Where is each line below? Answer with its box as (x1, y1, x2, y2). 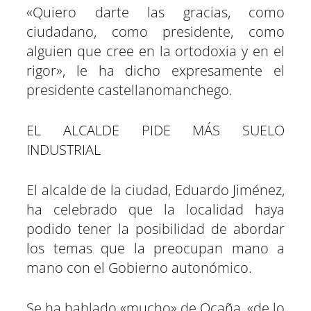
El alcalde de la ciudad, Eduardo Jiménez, (26, 180, 285, 200)
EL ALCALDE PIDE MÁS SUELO (26, 121, 285, 140)
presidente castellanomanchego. (26, 81, 233, 100)
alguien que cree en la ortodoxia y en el (26, 42, 285, 61)
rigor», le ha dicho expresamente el (26, 61, 285, 81)
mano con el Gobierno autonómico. (26, 258, 252, 278)
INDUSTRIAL (26, 140, 101, 160)
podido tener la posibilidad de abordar (26, 219, 285, 239)
